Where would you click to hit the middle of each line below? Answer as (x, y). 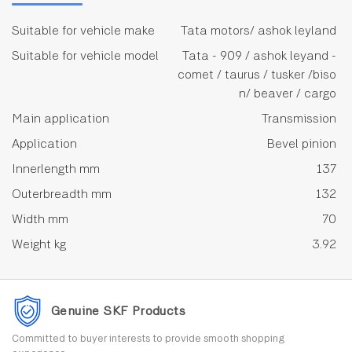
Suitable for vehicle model (85, 56)
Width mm (40, 219)
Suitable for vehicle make (83, 31)
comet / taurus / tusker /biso (257, 75)
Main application (60, 119)
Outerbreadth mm (62, 194)
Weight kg (39, 244)
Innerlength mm (56, 169)
